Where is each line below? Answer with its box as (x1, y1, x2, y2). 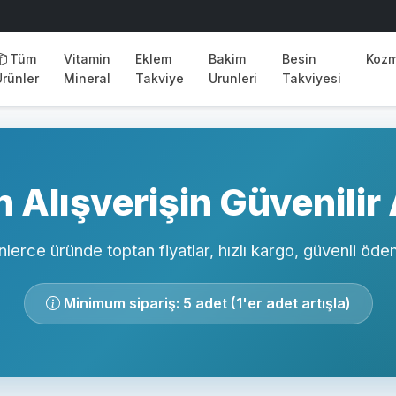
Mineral (64, 71, 110, 86)
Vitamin (64, 51, 110, 66)
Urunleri (209, 71, 257, 86)
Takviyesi (282, 71, 341, 86)
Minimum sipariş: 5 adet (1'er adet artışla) (59, 294, 351, 312)
